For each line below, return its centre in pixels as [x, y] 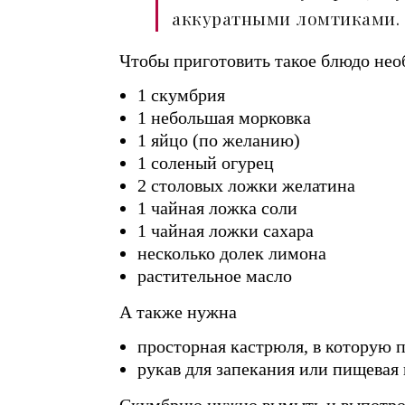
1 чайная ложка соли [217, 207]
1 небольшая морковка [224, 117]
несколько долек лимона [232, 253]
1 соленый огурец [206, 162]
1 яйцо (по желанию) [219, 140]
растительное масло [215, 275]
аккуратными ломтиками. [286, 18]
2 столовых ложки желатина [246, 185]
